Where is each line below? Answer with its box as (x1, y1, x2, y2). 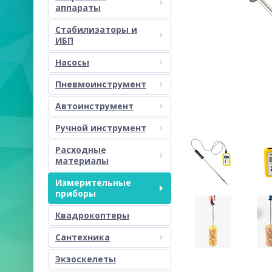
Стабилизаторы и (55, 24, 137, 35)
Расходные (55, 144, 106, 155)
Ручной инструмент (55, 122, 146, 134)
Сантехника (55, 231, 110, 243)
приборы (55, 188, 96, 199)
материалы (55, 155, 109, 166)
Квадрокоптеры (55, 209, 129, 221)
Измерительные (55, 177, 131, 188)
